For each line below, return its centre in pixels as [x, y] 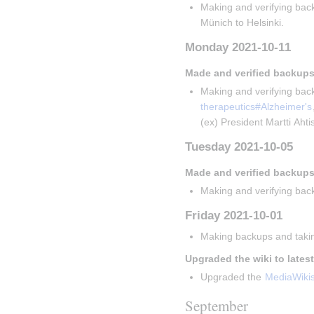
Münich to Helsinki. [243, 22]
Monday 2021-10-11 [238, 48]
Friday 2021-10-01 [234, 216]
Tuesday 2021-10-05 [239, 147]
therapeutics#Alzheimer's [257, 106]
